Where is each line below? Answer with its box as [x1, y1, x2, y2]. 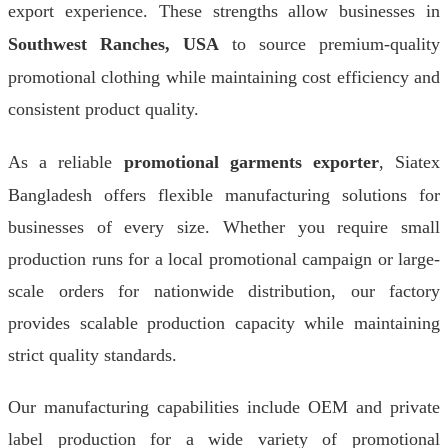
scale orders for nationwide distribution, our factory [8, 281, 440, 301]
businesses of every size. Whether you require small [8, 217, 440, 237]
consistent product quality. [8, 99, 199, 119]
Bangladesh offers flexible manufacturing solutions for [8, 185, 440, 205]
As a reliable [8, 152, 124, 172]
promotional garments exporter [123, 152, 379, 172]
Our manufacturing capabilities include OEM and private [8, 397, 440, 417]
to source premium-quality [219, 34, 440, 54]
